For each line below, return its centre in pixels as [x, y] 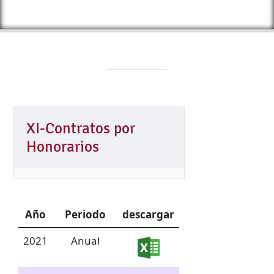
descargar [149, 215]
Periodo [85, 215]
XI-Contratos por [81, 128]
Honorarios [63, 147]
